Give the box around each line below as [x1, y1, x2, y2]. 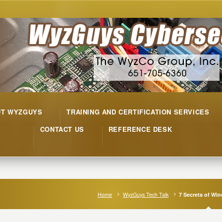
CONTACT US [40, 124, 84, 134]
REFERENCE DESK [108, 124, 172, 134]
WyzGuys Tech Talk [123, 191, 168, 198]
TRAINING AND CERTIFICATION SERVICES [66, 107, 210, 116]
